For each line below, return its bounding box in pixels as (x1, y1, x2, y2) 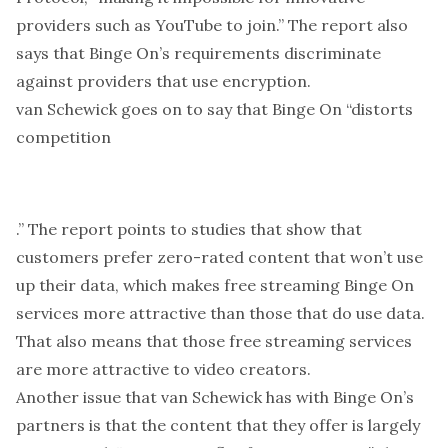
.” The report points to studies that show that (16, 219, 362, 239)
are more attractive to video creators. (16, 359, 311, 379)
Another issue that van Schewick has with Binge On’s (16, 387, 414, 407)
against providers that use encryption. (16, 71, 311, 91)
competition (16, 127, 111, 147)
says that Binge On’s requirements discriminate (16, 43, 381, 63)
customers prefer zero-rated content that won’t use (16, 247, 423, 267)
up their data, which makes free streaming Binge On (16, 275, 414, 295)
